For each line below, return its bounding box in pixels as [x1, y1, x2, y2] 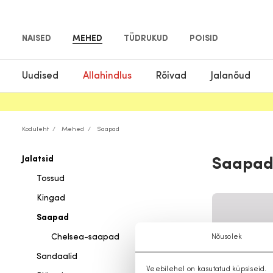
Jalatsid [22, 155, 54, 164]
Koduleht [22, 126, 49, 133]
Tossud [37, 174, 65, 183]
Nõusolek [211, 233, 242, 241]
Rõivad [156, 71, 186, 81]
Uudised [22, 71, 58, 81]
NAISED [22, 34, 51, 43]
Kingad [37, 194, 65, 203]
